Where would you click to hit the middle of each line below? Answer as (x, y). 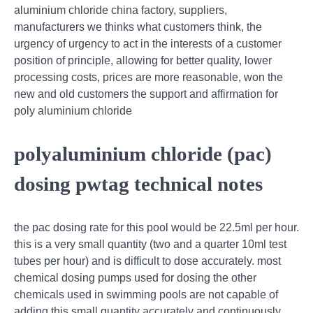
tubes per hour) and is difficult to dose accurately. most (147, 261)
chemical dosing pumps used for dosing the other (135, 278)
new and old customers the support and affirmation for (146, 94)
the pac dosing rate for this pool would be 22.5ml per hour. (156, 228)
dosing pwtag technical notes (138, 184)
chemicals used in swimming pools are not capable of (146, 295)
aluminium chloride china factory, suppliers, (121, 10)
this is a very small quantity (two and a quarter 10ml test (150, 245)
